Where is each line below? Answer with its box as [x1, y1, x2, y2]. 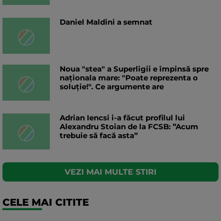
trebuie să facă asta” [60, 131, 138, 141]
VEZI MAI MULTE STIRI [65, 167, 156, 177]
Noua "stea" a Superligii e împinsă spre [60, 64, 209, 74]
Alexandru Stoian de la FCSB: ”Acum [60, 122, 198, 132]
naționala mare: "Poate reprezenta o [60, 73, 198, 83]
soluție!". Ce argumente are [60, 82, 164, 92]
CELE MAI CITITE [2, 196, 89, 209]
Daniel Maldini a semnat [60, 17, 152, 27]
